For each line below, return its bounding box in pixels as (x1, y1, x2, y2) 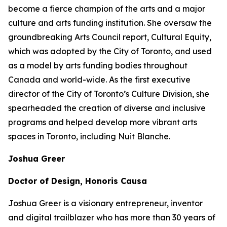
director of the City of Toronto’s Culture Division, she (8, 89, 209, 99)
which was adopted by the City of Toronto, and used (8, 46, 212, 56)
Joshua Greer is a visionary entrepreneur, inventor (8, 198, 203, 208)
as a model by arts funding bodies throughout (8, 60, 187, 70)
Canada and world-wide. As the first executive (8, 74, 191, 85)
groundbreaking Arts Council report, (8, 32, 151, 42)
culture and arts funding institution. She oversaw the (8, 18, 212, 28)
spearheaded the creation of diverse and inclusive (8, 103, 206, 113)
